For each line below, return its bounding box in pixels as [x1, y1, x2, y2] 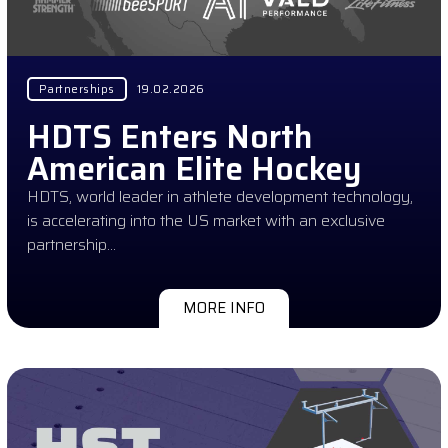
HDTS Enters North [26, 111, 313, 162]
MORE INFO [182, 295, 265, 320]
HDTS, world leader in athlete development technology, [26, 183, 413, 209]
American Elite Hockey [26, 143, 362, 194]
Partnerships [38, 79, 115, 98]
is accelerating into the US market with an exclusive [26, 207, 385, 233]
